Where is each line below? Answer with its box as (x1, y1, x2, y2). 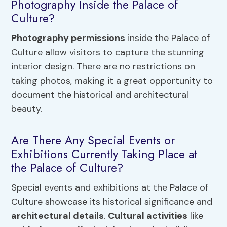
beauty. (11, 103, 43, 116)
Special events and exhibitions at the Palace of (11, 181, 209, 194)
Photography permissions (11, 32, 126, 45)
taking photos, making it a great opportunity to (11, 74, 213, 87)
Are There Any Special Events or (11, 131, 175, 149)
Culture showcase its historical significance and (11, 196, 213, 208)
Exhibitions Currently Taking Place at (11, 145, 198, 163)
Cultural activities (108, 210, 188, 222)
